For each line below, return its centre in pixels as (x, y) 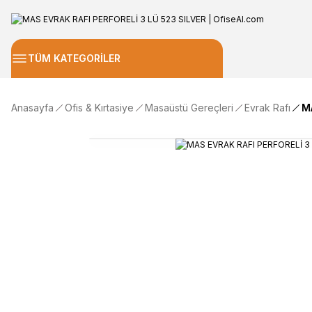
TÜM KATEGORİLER (74, 58)
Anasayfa (32, 108)
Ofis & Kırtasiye (99, 108)
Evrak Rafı (267, 108)
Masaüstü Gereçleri (189, 108)
